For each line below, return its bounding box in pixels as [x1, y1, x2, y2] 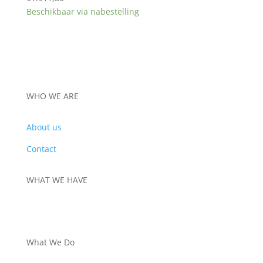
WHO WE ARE [26, 90, 79, 102]
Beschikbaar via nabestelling [26, 6, 139, 17]
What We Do [26, 237, 75, 248]
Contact [26, 143, 56, 155]
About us [26, 122, 62, 133]
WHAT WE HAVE [26, 174, 87, 186]
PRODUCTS [26, 205, 69, 217]
